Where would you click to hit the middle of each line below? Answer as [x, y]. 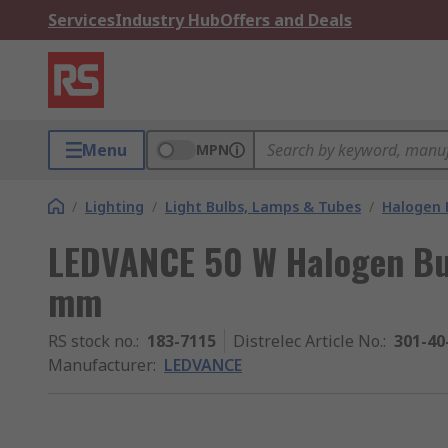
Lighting [114, 206]
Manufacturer [100, 365]
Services [81, 20]
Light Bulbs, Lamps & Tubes [263, 206]
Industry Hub [167, 20]
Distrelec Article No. [308, 341]
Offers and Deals [286, 20]
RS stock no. [92, 341]
